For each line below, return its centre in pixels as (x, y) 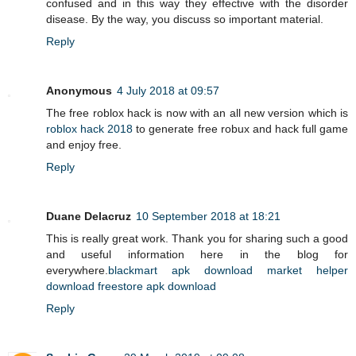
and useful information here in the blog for (197, 254)
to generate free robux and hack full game (241, 128)
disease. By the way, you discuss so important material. (185, 19)
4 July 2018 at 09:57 (168, 90)
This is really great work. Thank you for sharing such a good (197, 238)
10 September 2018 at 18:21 (208, 216)
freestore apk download (157, 286)
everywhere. (77, 270)
